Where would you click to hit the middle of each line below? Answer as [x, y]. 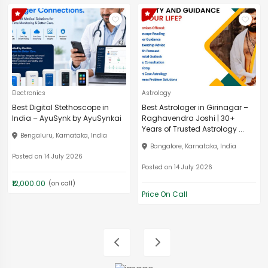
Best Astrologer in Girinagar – [195, 107]
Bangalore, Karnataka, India [193, 146]
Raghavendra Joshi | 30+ [188, 118]
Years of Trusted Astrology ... [193, 129]
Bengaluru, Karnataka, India [64, 135]
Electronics [29, 93]
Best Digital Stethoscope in [60, 107]
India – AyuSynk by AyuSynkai [67, 118]
